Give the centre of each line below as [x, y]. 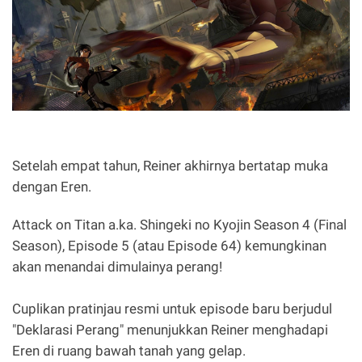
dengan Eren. [53, 186]
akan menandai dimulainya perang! [117, 266]
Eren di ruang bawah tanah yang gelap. [130, 350]
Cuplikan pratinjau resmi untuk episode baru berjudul [172, 308]
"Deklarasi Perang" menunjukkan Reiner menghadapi [170, 329]
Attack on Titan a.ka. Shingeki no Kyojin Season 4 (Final [179, 224]
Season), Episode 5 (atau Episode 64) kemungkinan [169, 245]
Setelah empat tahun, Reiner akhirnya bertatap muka [170, 165]
